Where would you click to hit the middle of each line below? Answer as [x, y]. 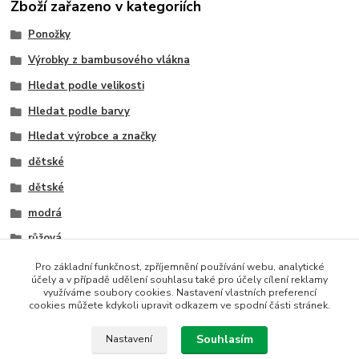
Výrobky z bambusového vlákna [109, 61]
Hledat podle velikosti [86, 85]
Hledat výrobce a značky [92, 137]
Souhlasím [224, 340]
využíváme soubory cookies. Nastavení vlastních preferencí [179, 292]
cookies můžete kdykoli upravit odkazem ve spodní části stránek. [179, 305]
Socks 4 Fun [58, 315]
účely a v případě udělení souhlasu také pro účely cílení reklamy [179, 280]
